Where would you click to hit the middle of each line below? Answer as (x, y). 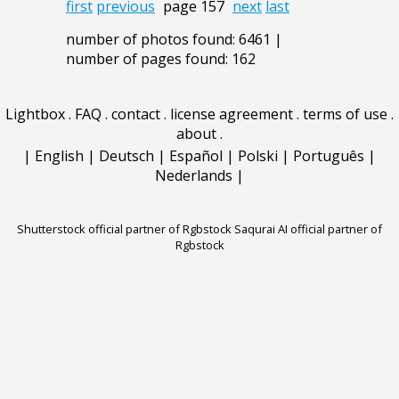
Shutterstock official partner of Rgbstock (124, 229)
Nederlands (194, 176)
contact (136, 114)
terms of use (345, 114)
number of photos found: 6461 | (174, 40)
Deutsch (126, 156)
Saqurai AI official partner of (308, 229)
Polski (258, 156)
